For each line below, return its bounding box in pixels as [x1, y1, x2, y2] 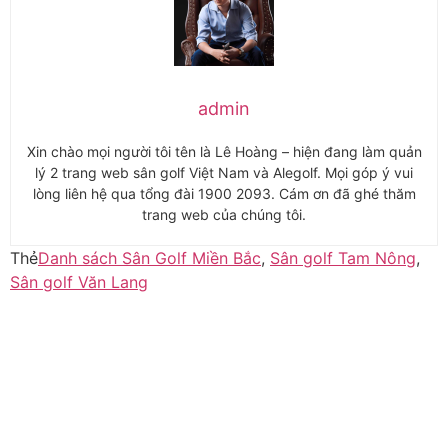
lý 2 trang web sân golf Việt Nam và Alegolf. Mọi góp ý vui [35, 163, 413, 181]
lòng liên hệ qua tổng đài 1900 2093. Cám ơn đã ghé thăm [32, 184, 416, 202]
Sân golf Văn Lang [10, 271, 148, 292]
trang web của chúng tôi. [142, 205, 306, 223]
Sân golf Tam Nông [270, 247, 416, 268]
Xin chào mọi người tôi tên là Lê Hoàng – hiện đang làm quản [26, 142, 422, 160]
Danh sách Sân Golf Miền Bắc [38, 247, 261, 268]
